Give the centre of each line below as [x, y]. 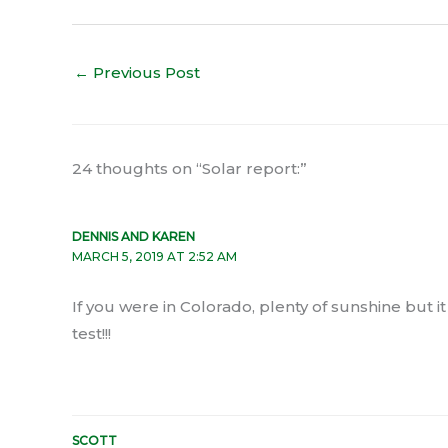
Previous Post [144, 72]
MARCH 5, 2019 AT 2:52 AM [154, 256]
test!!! [91, 333]
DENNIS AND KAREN [133, 236]
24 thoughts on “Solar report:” [189, 168]
